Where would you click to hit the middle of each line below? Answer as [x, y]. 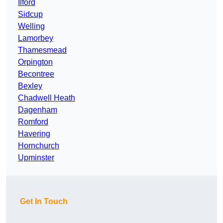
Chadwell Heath [47, 98]
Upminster [36, 158]
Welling [31, 26]
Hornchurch [39, 146]
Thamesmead [42, 50]
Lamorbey [36, 38]
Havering [34, 134]
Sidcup [30, 14]
